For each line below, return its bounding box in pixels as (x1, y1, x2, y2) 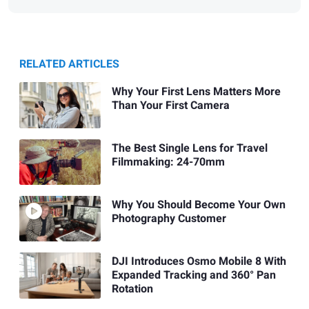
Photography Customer (111, 210, 226, 228)
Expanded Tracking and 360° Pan (111, 267, 276, 284)
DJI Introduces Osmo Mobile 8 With (111, 253, 286, 270)
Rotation (111, 281, 153, 298)
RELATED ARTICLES (19, 56, 119, 73)
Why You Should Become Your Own (111, 197, 286, 214)
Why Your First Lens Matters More (111, 83, 281, 100)
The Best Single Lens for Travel (111, 139, 268, 157)
